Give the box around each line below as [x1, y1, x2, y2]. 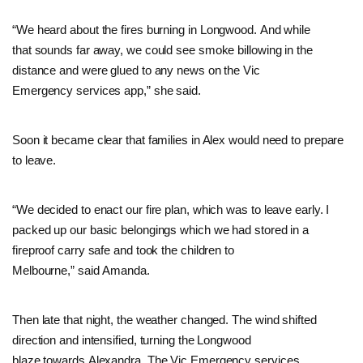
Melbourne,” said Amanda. [12, 263, 153, 277]
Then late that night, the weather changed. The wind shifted [12, 312, 317, 327]
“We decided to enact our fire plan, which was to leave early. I [12, 202, 330, 216]
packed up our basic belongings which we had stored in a [12, 222, 310, 237]
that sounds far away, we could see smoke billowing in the [12, 42, 313, 57]
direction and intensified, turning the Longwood [12, 332, 251, 347]
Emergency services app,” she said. [12, 83, 204, 97]
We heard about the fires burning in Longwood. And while [15, 22, 310, 36]
